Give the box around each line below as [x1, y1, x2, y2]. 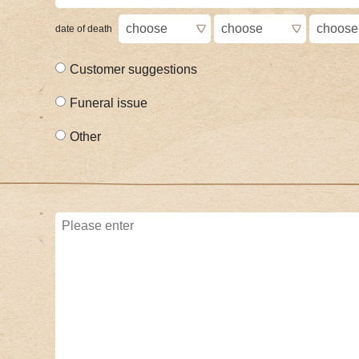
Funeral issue [69, 96, 147, 111]
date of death [54, 23, 112, 35]
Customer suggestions [69, 63, 197, 77]
